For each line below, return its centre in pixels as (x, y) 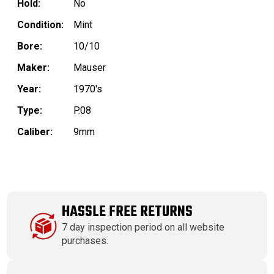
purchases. (85, 241)
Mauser (90, 68)
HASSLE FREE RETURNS (128, 212)
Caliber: (35, 132)
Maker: (33, 68)
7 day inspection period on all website (143, 228)
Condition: (40, 25)
